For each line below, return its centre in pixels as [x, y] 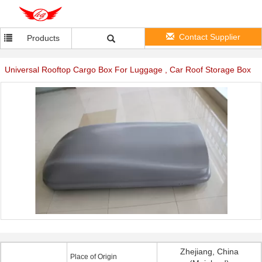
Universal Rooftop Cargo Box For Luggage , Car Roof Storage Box [128, 70]
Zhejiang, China [209, 251]
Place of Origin [94, 257]
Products [44, 38]
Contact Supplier [210, 37]
